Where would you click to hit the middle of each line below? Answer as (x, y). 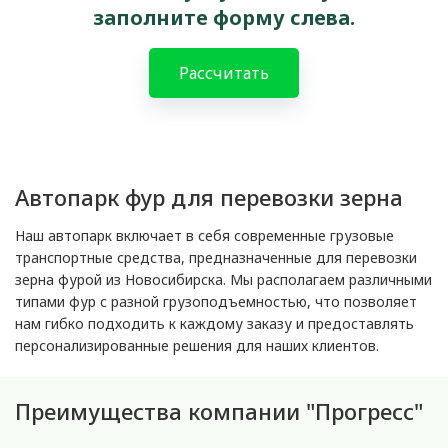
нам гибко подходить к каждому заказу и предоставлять (214, 323)
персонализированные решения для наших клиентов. (197, 345)
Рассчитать (224, 73)
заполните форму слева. (224, 17)
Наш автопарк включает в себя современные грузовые (204, 235)
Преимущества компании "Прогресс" (219, 411)
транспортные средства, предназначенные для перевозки (216, 257)
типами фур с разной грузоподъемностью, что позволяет (216, 301)
